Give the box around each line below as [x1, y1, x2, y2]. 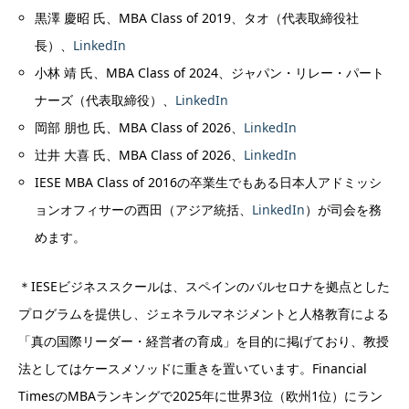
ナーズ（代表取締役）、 [35, 90, 176, 109]
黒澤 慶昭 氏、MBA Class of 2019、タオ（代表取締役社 [35, 8, 360, 26]
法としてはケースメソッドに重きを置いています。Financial [18, 359, 367, 377]
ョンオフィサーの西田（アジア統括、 [35, 200, 253, 218]
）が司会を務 [305, 200, 383, 218]
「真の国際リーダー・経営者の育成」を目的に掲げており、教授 [18, 331, 389, 350]
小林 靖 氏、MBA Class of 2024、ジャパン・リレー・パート [35, 63, 385, 81]
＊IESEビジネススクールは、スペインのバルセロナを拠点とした [18, 277, 390, 295]
